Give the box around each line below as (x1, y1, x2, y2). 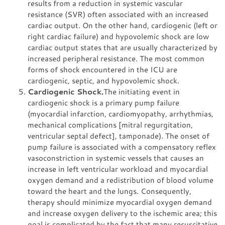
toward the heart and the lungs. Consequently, (28, 186, 191, 196)
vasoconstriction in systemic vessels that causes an (28, 153, 204, 163)
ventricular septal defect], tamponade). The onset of (28, 131, 209, 141)
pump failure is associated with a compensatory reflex (28, 142, 216, 152)
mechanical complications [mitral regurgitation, (28, 120, 193, 130)
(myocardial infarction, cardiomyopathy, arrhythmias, (28, 108, 213, 119)
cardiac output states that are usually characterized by (28, 42, 217, 52)
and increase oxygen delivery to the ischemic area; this (28, 208, 217, 218)
